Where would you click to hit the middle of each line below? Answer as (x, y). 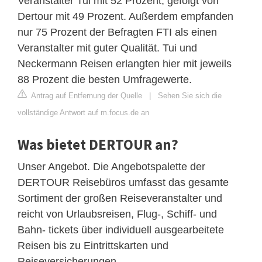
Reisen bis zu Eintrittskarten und (93, 245)
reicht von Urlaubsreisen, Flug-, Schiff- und (117, 214)
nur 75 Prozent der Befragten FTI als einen (117, 32)
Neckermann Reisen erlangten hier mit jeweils (125, 63)
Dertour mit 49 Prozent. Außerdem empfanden (125, 16)
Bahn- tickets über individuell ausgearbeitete (121, 230)
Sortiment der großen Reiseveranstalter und (120, 198)
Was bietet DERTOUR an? (98, 144)
